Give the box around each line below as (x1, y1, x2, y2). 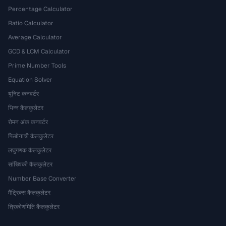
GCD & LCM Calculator (8, 47, 70, 55)
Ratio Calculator (8, 19, 53, 27)
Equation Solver (8, 76, 52, 84)
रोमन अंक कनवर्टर (8, 118, 48, 126)
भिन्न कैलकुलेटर (8, 104, 43, 112)
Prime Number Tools (8, 62, 66, 70)
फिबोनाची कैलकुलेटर (8, 132, 53, 140)
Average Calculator (8, 33, 62, 41)
